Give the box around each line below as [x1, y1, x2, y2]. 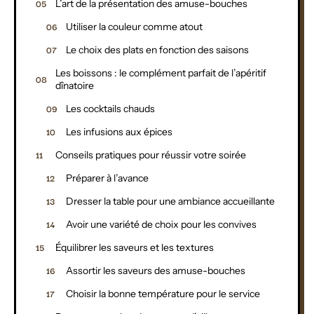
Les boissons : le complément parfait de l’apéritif [55, 66, 266, 79]
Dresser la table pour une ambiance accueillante [66, 194, 275, 207]
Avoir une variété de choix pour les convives [66, 217, 257, 231]
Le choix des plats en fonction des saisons [66, 43, 249, 56]
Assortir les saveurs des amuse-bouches [66, 264, 245, 277]
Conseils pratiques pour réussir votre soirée [55, 148, 246, 161]
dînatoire [55, 78, 94, 92]
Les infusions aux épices [66, 125, 172, 138]
